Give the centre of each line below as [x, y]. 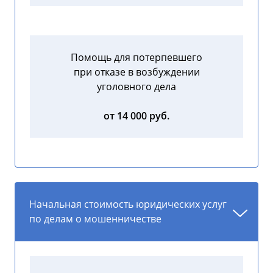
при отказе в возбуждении [136, 72]
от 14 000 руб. [136, 116]
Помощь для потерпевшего [136, 58]
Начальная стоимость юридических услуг [128, 204]
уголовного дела [136, 87]
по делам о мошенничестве [95, 219]
